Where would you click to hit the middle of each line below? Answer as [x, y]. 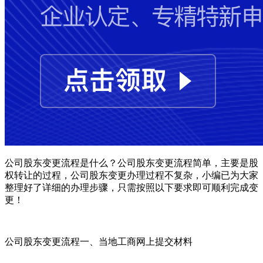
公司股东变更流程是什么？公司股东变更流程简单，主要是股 [131, 163]
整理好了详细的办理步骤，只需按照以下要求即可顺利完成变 [131, 187]
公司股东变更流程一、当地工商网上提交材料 [99, 241]
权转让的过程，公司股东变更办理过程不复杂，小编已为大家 [131, 175]
